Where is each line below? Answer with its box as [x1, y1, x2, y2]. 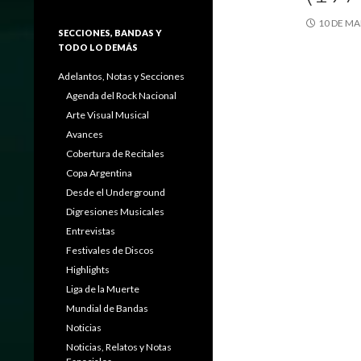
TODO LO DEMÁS [58, 42, 138, 52]
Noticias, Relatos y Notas [66, 341, 172, 353]
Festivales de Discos [66, 244, 154, 256]
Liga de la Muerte [66, 283, 139, 295]
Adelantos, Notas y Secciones [58, 70, 185, 82]
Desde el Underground [66, 186, 165, 198]
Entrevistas [66, 225, 115, 237]
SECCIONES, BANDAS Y [58, 27, 162, 38]
